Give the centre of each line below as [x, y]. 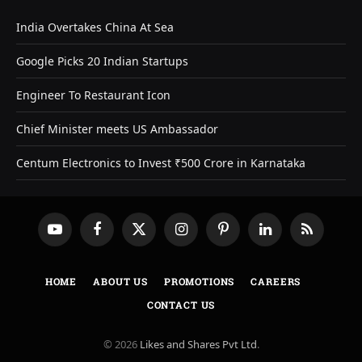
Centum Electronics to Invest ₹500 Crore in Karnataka [161, 162]
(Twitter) [158, 250]
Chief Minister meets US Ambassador [117, 128]
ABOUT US [120, 281]
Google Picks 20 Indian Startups [102, 61]
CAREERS [276, 281]
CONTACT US [181, 304]
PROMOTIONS [199, 281]
